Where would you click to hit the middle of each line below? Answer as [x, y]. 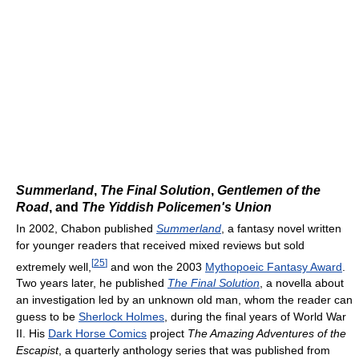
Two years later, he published [92, 283]
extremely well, [54, 266]
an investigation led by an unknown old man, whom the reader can [184, 300]
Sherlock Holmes [121, 317]
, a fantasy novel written [281, 228]
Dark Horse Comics [97, 334]
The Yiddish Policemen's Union [177, 207]
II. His [32, 334]
